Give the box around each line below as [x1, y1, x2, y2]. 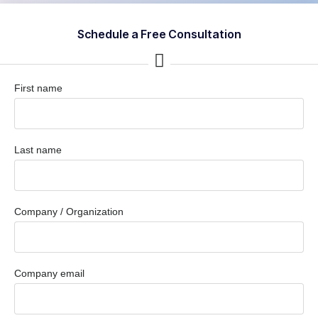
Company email [14, 268, 84, 280]
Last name [14, 144, 62, 156]
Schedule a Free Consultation [77, 27, 241, 42]
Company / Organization [14, 206, 124, 218]
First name [14, 82, 62, 94]
